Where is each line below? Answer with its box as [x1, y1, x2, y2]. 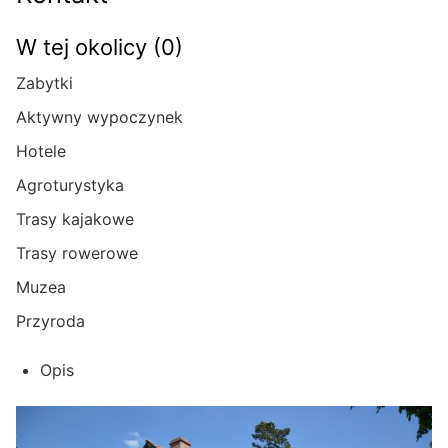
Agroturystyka [16, 175, 124, 196]
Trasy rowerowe [16, 243, 138, 264]
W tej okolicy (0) [16, 34, 183, 61]
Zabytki [16, 73, 73, 94]
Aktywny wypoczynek [16, 107, 183, 128]
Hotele [16, 141, 66, 162]
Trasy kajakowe [16, 209, 134, 230]
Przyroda [16, 311, 85, 332]
